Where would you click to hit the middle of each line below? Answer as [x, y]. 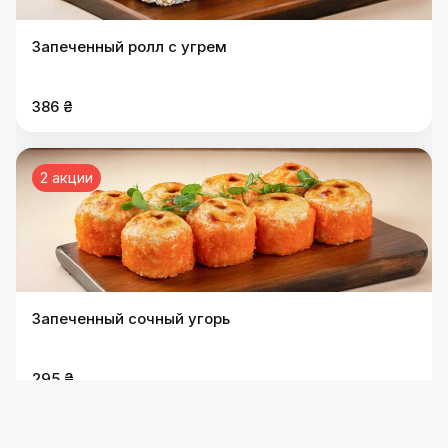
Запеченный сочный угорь [131, 318]
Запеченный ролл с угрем [129, 46]
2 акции [66, 177]
